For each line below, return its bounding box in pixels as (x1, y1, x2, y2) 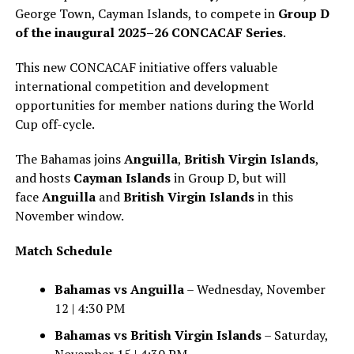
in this (254, 188, 293, 205)
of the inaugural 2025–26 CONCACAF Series (14, 24, 283, 41)
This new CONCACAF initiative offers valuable (14, 58, 277, 76)
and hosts (14, 169, 73, 186)
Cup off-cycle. (14, 115, 95, 133)
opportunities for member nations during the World (14, 96, 314, 114)
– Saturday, (261, 326, 328, 344)
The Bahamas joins (14, 150, 124, 168)
